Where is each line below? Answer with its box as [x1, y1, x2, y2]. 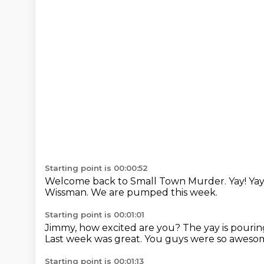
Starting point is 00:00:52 [45, 163, 148, 173]
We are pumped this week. [91, 187, 217, 198]
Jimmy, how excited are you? [45, 222, 183, 233]
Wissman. [45, 187, 91, 198]
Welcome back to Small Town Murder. [45, 176, 229, 187]
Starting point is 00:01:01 [45, 210, 144, 219]
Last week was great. [45, 233, 144, 245]
